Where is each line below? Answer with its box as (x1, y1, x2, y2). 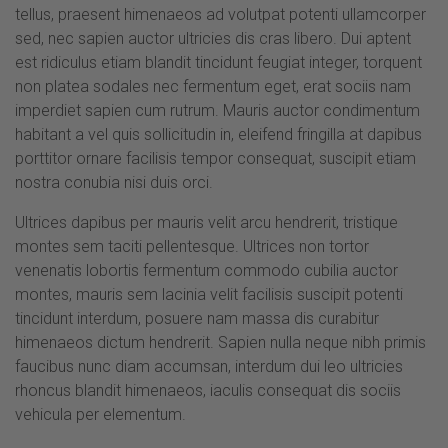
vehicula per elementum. (15, 404, 186, 424)
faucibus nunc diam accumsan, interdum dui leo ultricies (15, 356, 403, 376)
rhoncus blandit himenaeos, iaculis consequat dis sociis (15, 380, 401, 400)
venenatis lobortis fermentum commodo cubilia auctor (15, 260, 398, 280)
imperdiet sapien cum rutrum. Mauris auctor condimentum (15, 100, 420, 120)
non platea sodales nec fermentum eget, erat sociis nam (15, 76, 411, 96)
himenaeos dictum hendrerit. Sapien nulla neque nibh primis (15, 332, 426, 352)
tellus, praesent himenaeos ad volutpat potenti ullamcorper (15, 4, 426, 24)
